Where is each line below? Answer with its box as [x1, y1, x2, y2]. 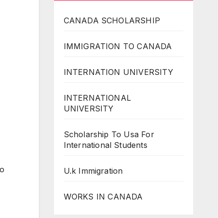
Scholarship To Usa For [63, 129, 154, 139]
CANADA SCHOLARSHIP [63, 15, 161, 25]
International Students [63, 140, 147, 150]
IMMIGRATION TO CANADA [63, 41, 172, 51]
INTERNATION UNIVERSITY [63, 67, 173, 77]
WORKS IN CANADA [63, 191, 143, 201]
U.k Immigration [63, 165, 123, 176]
